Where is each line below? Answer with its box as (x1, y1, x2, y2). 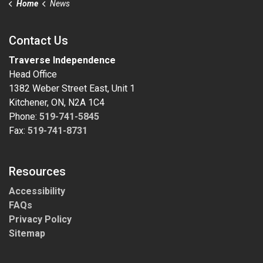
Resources (9, 164, 66, 178)
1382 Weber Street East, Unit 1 (9, 83, 135, 94)
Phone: (9, 111, 39, 122)
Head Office (9, 69, 57, 80)
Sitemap (9, 228, 45, 239)
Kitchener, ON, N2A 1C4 (9, 97, 104, 108)
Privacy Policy (9, 214, 72, 225)
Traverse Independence (9, 55, 116, 66)
